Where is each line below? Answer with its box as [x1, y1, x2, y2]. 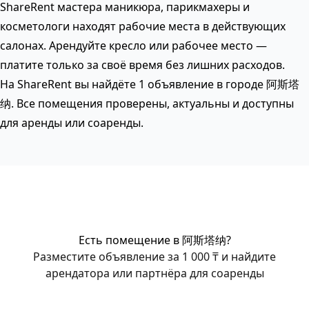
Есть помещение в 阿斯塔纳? [78, 232, 231, 248]
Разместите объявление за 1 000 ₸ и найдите [33, 249, 276, 264]
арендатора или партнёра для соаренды [45, 266, 264, 281]
